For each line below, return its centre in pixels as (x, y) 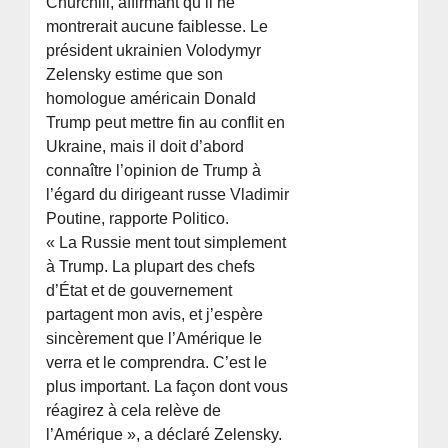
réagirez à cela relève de (134, 411)
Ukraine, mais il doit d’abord (145, 147)
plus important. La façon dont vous (167, 387)
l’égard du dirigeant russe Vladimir (168, 195)
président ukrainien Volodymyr (154, 51)
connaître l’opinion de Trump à (154, 171)
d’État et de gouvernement (139, 291)
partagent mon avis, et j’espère (155, 315)
